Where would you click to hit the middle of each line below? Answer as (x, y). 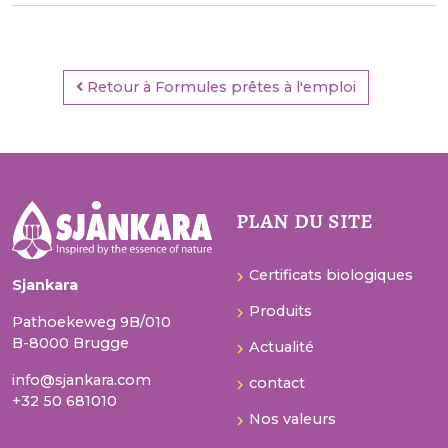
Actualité (281, 347)
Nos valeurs (292, 419)
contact (277, 383)
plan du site (304, 219)
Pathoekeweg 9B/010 (91, 322)
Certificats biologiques (331, 275)
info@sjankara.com (81, 380)
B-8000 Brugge (70, 343)
